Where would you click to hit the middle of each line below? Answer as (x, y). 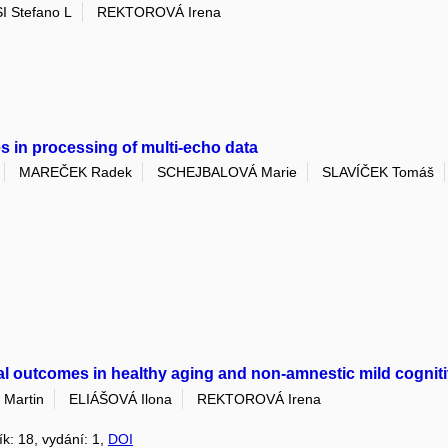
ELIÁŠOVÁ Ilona (120, 398)
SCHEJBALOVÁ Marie (227, 172)
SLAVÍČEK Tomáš (378, 172)
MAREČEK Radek (75, 172)
